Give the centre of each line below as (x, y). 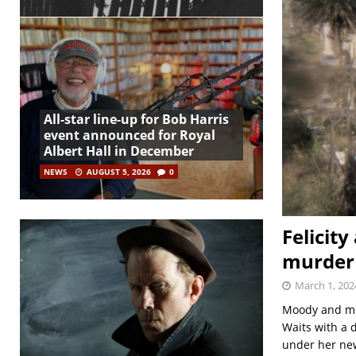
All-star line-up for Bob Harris (136, 119)
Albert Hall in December (119, 151)
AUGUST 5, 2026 (119, 171)
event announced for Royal (130, 135)
